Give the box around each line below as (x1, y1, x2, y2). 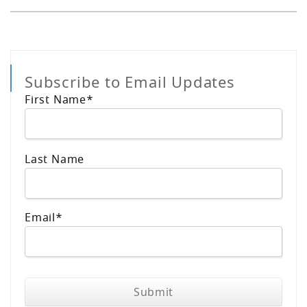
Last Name (25, 151, 85, 169)
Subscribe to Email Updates (25, 71, 235, 93)
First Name (25, 92, 87, 109)
